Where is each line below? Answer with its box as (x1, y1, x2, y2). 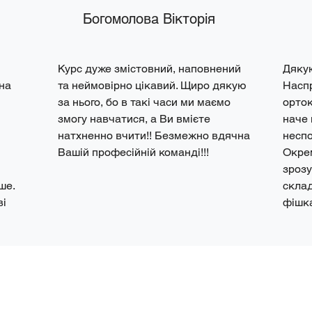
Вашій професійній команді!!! (58, 146, 209, 159)
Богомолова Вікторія (83, 10, 219, 27)
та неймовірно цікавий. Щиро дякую (58, 79, 246, 92)
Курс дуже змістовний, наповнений (58, 62, 241, 75)
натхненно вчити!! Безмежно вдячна (58, 129, 250, 142)
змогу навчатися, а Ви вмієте (58, 112, 210, 125)
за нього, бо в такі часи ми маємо (58, 95, 231, 109)
